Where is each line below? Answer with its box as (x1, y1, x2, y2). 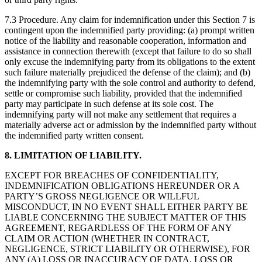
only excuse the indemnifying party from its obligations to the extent (5, 57, 255, 67)
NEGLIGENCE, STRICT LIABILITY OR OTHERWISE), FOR (5, 244, 250, 254)
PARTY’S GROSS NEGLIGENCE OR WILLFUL (5, 191, 199, 202)
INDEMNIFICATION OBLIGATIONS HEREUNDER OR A (5, 181, 239, 191)
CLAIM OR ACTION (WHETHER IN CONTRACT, (5, 233, 209, 244)
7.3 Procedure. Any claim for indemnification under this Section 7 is (5, 15, 255, 25)
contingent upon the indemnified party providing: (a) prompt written (5, 25, 254, 36)
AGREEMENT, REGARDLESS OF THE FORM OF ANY (5, 223, 232, 233)
